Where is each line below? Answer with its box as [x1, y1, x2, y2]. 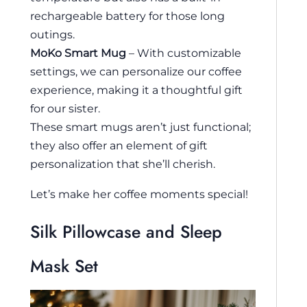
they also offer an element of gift [30, 138, 208, 153]
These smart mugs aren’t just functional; [30, 120, 251, 134]
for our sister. [30, 101, 100, 116]
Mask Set [30, 253, 98, 278]
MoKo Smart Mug [30, 46, 126, 60]
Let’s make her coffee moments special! [30, 186, 248, 201]
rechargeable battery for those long [30, 9, 225, 23]
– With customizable [126, 46, 241, 60]
